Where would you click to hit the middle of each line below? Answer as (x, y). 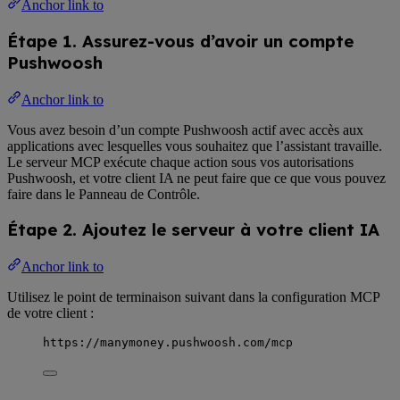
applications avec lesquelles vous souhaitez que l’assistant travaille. (195, 146)
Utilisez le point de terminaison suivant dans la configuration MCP (193, 296)
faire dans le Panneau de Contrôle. (104, 194)
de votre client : (50, 312)
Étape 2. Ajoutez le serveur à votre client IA (193, 230)
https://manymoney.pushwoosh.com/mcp (168, 342)
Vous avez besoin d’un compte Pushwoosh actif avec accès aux (185, 129)
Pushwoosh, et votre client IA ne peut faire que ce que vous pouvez (196, 178)
